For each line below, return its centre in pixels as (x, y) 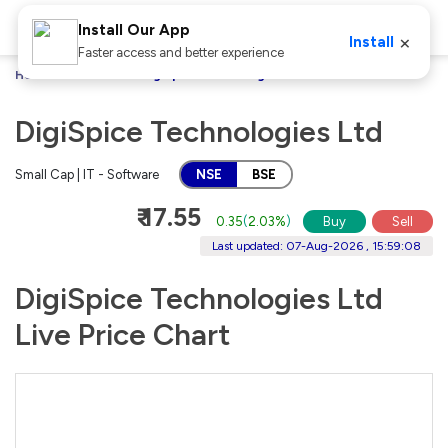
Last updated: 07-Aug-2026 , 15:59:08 (316, 245)
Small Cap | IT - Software (87, 174)
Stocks (96, 75)
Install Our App (133, 30)
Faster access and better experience (180, 52)
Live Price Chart (122, 334)
